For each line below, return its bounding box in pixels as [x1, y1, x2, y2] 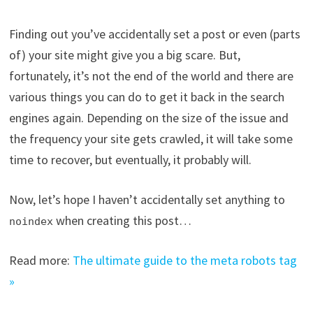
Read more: [8, 252, 73, 269]
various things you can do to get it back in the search [8, 89, 284, 105]
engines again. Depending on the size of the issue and [8, 110, 289, 126]
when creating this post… [52, 212, 191, 229]
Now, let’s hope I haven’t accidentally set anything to [8, 191, 285, 208]
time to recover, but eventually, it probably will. [8, 152, 252, 168]
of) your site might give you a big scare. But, [8, 47, 240, 64]
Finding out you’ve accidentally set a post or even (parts [8, 26, 300, 43]
